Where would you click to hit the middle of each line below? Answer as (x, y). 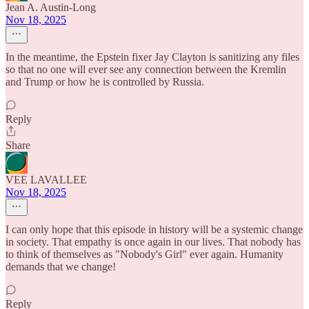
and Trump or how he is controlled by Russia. (105, 82)
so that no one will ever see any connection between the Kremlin (146, 69)
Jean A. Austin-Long (51, 7)
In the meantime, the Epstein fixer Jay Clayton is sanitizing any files (152, 57)
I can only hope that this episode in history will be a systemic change (154, 229)
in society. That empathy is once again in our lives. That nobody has (153, 242)
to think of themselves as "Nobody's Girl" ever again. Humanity (144, 254)
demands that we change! (61, 267)
